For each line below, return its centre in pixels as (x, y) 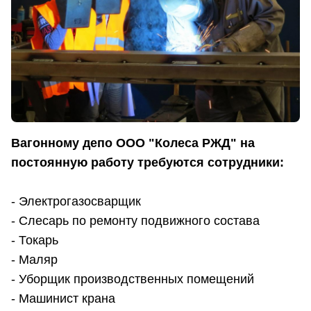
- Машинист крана (63, 299)
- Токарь (35, 241)
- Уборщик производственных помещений (133, 279)
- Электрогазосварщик (76, 202)
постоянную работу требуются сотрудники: (148, 163)
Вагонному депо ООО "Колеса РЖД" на (133, 143)
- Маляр (34, 260)
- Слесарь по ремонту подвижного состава (135, 221)
